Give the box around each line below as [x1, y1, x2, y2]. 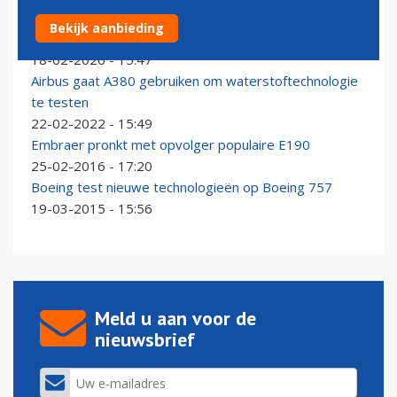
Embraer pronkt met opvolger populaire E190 [31, 136, 310, 154]
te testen [31, 93, 89, 112]
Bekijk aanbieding [50, 19, 164, 36]
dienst [31, 29, 69, 48]
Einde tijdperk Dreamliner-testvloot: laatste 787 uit [31, 8, 343, 27]
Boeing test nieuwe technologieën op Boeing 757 [31, 178, 332, 197]
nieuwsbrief [95, 327, 195, 353]
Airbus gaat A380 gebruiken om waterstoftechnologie [31, 72, 358, 90]
